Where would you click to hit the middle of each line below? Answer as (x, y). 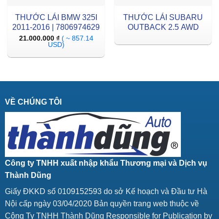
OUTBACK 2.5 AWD (163, 27)
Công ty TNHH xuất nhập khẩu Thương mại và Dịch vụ (106, 163)
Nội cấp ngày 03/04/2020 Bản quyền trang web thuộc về (102, 204)
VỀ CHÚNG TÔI (33, 102)
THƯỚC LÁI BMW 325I (56, 18)
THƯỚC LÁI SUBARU (163, 18)
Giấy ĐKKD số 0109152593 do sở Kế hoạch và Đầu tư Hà (106, 192)
